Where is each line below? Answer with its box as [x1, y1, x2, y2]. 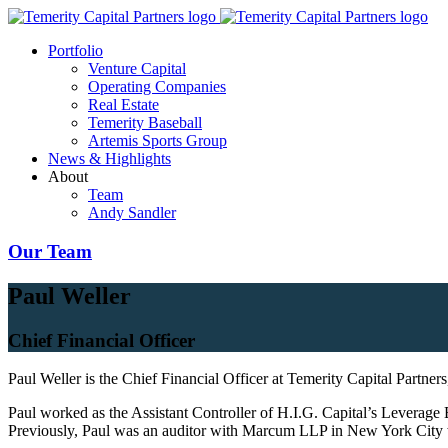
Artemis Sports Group [88, 132, 227, 149]
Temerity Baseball [88, 114, 202, 131]
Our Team [8, 240, 92, 262]
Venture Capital [88, 60, 186, 77]
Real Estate [88, 96, 159, 113]
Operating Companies [88, 78, 226, 95]
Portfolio [48, 42, 103, 59]
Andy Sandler [88, 204, 176, 221]
